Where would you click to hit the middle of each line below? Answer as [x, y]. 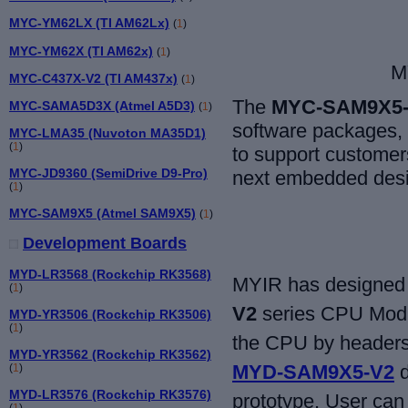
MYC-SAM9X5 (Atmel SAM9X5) [102, 213]
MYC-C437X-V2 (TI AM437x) [93, 78]
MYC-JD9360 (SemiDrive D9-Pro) [108, 173]
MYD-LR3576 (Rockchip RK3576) [110, 394]
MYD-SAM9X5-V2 [313, 372]
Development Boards [105, 243]
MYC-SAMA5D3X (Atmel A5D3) [102, 105]
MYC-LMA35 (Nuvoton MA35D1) [107, 133]
